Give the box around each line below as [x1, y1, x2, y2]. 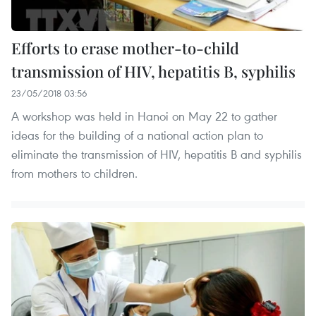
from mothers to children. [11, 164, 138, 181]
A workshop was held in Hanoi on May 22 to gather [11, 107, 277, 124]
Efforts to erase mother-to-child [11, 37, 239, 59]
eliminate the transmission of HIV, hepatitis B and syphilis [11, 145, 302, 162]
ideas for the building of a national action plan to [11, 126, 263, 143]
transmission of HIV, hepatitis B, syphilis [11, 60, 296, 82]
